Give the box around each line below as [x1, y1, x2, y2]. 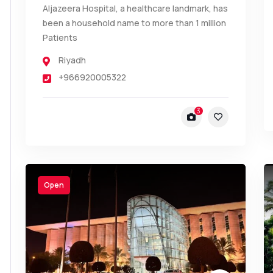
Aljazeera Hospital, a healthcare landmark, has [42, 2, 228, 14]
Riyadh [58, 54, 86, 66]
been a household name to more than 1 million [42, 16, 226, 29]
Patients [42, 31, 77, 43]
